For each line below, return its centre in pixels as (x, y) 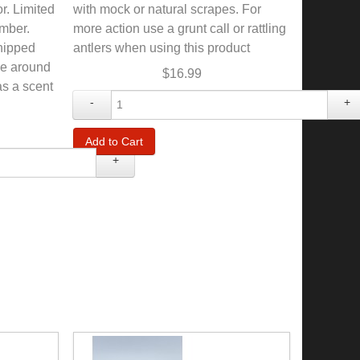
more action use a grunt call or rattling (180, 28)
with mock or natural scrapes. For (167, 9)
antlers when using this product (162, 47)
